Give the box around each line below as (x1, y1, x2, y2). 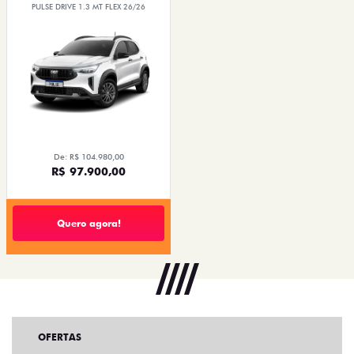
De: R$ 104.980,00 (53, 152, 124, 162)
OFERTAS (38, 331, 81, 344)
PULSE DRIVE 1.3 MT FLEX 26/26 (32, 2, 145, 12)
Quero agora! (56, 217, 121, 229)
